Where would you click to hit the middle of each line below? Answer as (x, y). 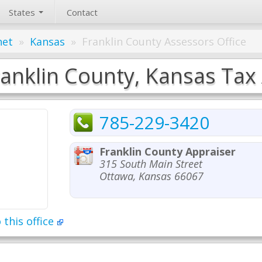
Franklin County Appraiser (168, 151)
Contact (82, 12)
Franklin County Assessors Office (164, 42)
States (23, 12)
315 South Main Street (151, 164)
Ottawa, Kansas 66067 (151, 176)
